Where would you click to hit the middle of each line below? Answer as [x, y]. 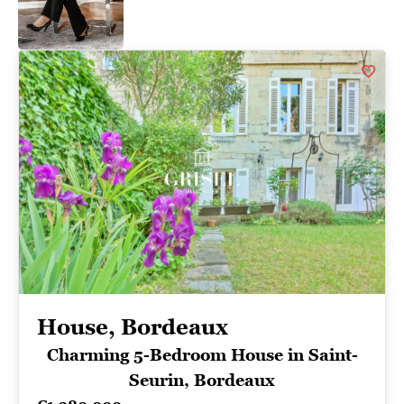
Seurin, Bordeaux [202, 380]
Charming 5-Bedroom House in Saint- [202, 354]
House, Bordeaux [133, 326]
